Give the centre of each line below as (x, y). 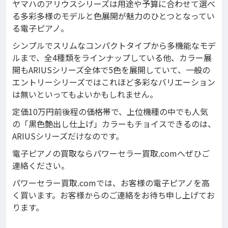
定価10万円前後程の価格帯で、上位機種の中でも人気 (110, 112)
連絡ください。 (41, 166)
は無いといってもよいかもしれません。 (85, 94)
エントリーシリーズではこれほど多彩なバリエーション (114, 82)
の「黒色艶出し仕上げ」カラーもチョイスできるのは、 (114, 124)
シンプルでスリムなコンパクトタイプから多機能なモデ (114, 46)
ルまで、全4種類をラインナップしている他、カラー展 (112, 58)
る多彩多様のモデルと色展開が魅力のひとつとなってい (113, 16)
